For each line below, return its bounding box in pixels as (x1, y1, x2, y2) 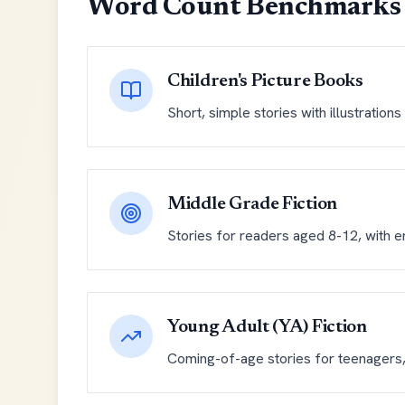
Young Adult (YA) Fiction (167, 318, 367, 336)
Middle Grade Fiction (167, 195, 337, 213)
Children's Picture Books (167, 72, 363, 90)
